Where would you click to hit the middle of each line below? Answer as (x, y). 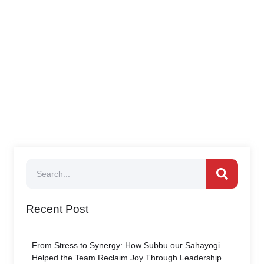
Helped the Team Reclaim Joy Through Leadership (127, 258)
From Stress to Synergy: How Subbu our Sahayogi (126, 245)
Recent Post (57, 209)
